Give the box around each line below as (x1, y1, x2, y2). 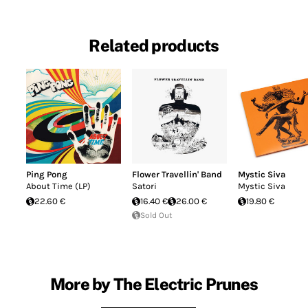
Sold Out (140, 210, 173, 220)
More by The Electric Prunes (49, 274, 258, 294)
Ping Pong (26, 169, 67, 179)
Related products (89, 36, 219, 56)
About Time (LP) (26, 181, 91, 191)
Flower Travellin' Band (132, 169, 222, 179)
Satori (132, 181, 157, 191)
